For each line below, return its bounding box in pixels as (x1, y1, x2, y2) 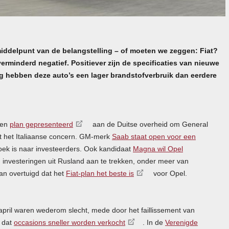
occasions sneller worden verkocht (14, 218, 125, 226)
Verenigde (165, 218, 198, 226)
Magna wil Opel (133, 144, 183, 153)
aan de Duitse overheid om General (90, 120, 208, 128)
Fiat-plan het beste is (66, 169, 134, 177)
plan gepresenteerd (10, 120, 73, 128)
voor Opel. (151, 169, 187, 177)
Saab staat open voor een (112, 132, 196, 141)
